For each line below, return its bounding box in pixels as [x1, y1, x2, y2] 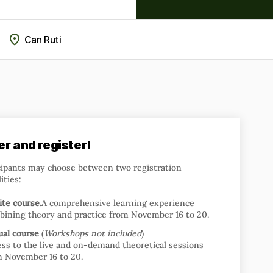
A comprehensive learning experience [41, 197, 195, 208]
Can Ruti [24, 34, 62, 46]
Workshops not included [44, 228, 142, 239]
